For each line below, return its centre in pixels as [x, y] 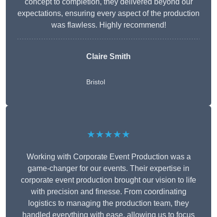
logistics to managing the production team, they [108, 203]
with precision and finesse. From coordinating [108, 192]
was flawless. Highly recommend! [108, 25]
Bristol [96, 82]
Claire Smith [108, 57]
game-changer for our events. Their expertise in [108, 169]
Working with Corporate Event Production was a [108, 157]
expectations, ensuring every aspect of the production [108, 14]
